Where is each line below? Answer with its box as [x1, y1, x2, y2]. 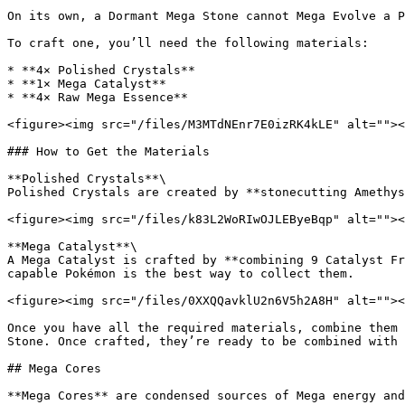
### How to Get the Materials [7, 145, 210, 158]
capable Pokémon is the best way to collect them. [7, 267, 354, 280]
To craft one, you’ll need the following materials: [7, 36, 369, 50]
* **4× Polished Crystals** [7, 63, 195, 77]
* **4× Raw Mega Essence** [7, 90, 188, 104]
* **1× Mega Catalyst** [7, 77, 166, 90]
